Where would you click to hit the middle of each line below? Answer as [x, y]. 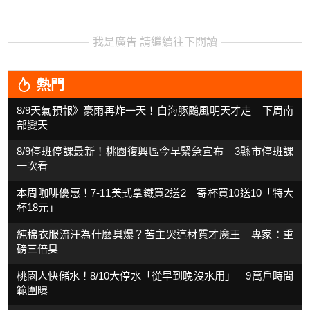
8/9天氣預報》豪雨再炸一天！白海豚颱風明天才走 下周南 [155, 110]
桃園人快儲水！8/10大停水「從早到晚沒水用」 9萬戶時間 [155, 275]
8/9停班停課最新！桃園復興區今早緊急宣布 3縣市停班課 [155, 152]
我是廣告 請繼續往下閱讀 [155, 42]
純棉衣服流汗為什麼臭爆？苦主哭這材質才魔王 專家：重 [155, 234]
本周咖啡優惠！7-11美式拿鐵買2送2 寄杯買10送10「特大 [155, 193]
